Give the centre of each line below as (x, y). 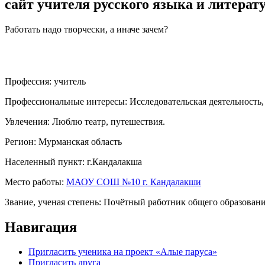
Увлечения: (28, 121)
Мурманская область (80, 141)
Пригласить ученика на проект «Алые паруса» (123, 252)
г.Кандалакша (114, 161)
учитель (70, 81)
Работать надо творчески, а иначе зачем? (86, 29)
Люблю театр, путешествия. (109, 121)
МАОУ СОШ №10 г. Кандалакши (134, 182)
